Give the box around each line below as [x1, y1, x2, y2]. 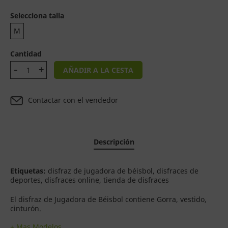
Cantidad [10, 49, 42, 59]
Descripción [94, 137, 134, 147]
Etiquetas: [10, 166, 46, 176]
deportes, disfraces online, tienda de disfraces [10, 175, 169, 185]
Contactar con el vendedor [28, 95, 119, 105]
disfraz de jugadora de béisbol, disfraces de [46, 166, 198, 176]
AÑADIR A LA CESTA [63, 65, 133, 75]
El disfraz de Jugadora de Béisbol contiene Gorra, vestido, [10, 194, 207, 204]
